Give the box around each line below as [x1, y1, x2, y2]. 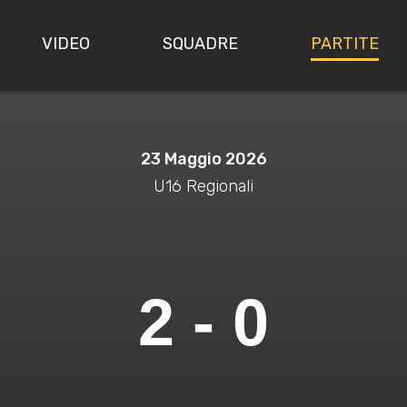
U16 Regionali [154, 176, 253, 196]
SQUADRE [163, 33, 239, 54]
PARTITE [311, 33, 380, 54]
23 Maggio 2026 [140, 149, 267, 169]
